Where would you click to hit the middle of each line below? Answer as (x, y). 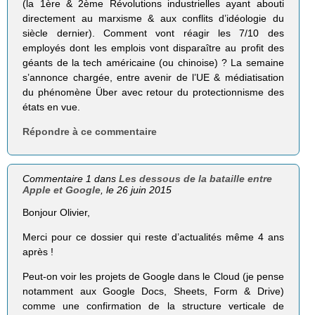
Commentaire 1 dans (71, 178)
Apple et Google (62, 189)
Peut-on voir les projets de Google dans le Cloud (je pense (153, 277)
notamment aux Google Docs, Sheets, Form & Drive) (153, 291)
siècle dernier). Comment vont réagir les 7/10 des (153, 33)
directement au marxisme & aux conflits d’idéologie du (153, 18)
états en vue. (52, 107)
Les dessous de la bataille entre (196, 178)
